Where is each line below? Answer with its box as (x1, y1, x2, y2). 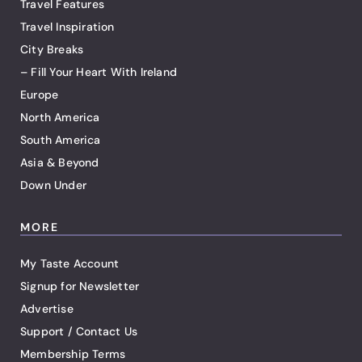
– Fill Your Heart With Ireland (20, 65, 177, 80)
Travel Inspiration (20, 19, 115, 35)
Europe (20, 87, 59, 103)
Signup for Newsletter (20, 279, 140, 294)
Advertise (20, 301, 74, 317)
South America (20, 133, 101, 148)
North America (20, 110, 100, 125)
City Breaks (20, 42, 84, 57)
